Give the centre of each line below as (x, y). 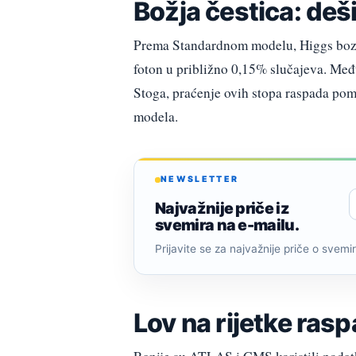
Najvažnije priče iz (222, 208)
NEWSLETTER (200, 180)
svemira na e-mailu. (227, 224)
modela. (156, 117)
